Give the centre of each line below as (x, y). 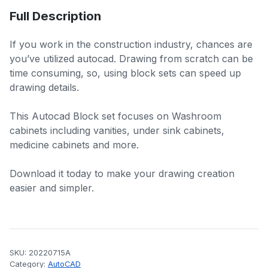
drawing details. (44, 87)
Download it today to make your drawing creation (122, 173)
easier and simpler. (52, 188)
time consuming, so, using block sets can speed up (125, 73)
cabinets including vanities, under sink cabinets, (117, 130)
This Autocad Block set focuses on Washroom (115, 116)
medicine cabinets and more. (74, 144)
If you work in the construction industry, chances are (131, 44)
